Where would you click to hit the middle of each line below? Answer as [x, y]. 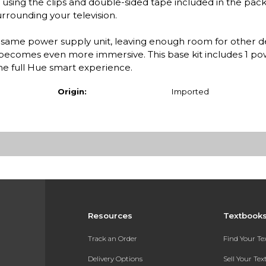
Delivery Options [115, 259]
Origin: [72, 91]
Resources [110, 215]
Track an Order [112, 239]
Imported [190, 91]
